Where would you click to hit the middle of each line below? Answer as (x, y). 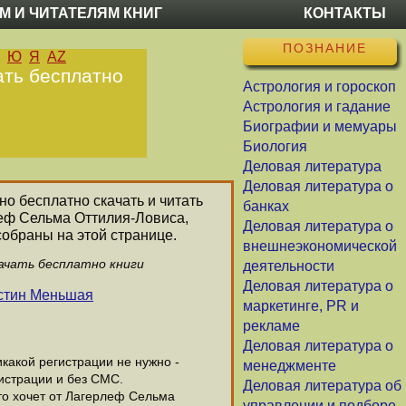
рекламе (271, 326)
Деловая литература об (322, 386)
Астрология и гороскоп (319, 87)
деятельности (289, 266)
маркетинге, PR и (301, 306)
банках (266, 206)
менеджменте (290, 366)
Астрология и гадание (317, 106)
